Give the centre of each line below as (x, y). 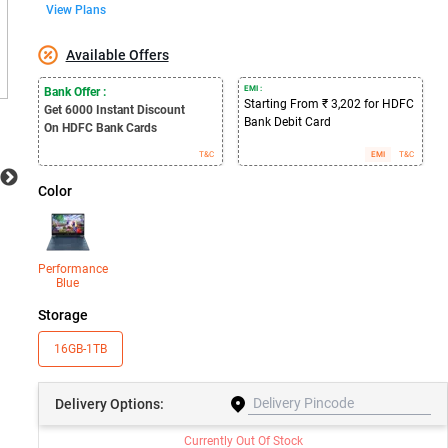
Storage (62, 315)
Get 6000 (68, 110)
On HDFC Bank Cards (100, 128)
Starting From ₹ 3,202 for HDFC (328, 104)
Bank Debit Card (287, 122)
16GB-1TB (80, 349)
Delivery (82, 403)
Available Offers (117, 55)
